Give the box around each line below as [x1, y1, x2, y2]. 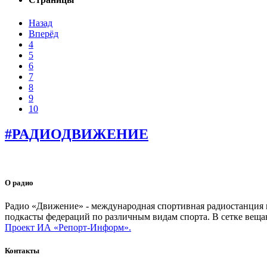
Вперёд [29, 29, 58, 39]
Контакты [5, 246, 39, 256]
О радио [5, 178, 33, 188]
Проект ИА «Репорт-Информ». [5, 222, 131, 233]
